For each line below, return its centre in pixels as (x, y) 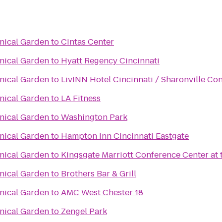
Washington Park (94, 117)
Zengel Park (84, 211)
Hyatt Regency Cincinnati (110, 61)
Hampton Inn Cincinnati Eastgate (125, 136)
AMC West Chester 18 (102, 193)
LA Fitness (81, 98)
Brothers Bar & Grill (99, 174)
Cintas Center (87, 42)
